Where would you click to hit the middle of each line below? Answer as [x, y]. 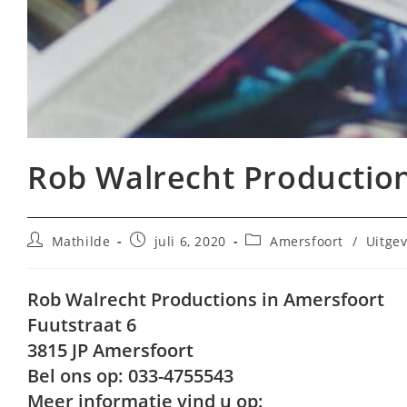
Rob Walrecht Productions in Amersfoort [206, 300]
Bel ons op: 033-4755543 [130, 376]
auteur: [51, 257]
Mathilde [81, 242]
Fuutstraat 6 [82, 325]
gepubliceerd [173, 257]
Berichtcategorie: [301, 240]
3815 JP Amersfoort [110, 351]
